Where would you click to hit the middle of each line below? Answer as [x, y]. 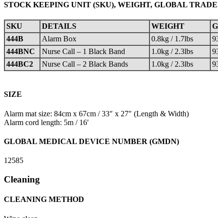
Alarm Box [59, 39]
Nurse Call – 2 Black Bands [85, 64]
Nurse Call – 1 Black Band [83, 52]
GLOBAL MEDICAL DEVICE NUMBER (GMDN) [91, 142]
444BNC [21, 52]
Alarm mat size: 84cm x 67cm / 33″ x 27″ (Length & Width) [96, 113]
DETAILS [59, 26]
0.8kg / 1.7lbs [172, 39]
